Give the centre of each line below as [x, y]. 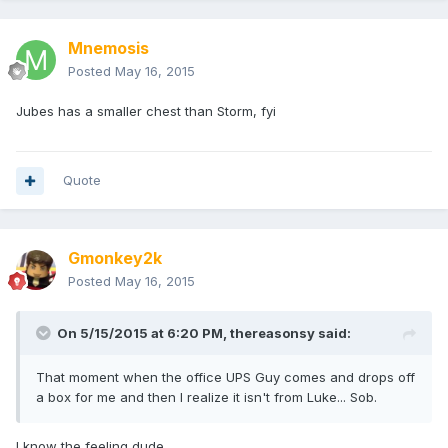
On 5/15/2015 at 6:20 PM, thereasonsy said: [204, 333]
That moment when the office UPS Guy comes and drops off [225, 377]
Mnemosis [108, 48]
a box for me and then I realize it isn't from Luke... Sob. [206, 397]
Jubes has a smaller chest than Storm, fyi [146, 111]
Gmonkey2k [115, 258]
